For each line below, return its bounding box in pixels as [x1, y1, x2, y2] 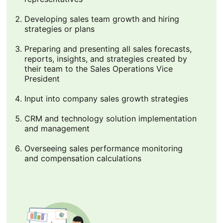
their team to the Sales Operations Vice [24, 64, 173, 74]
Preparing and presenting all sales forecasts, [24, 44, 192, 54]
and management [24, 123, 90, 134]
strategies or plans [24, 24, 95, 34]
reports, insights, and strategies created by [24, 54, 187, 64]
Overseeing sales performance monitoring [24, 143, 183, 154]
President [24, 74, 60, 84]
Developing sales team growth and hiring [24, 14, 179, 24]
